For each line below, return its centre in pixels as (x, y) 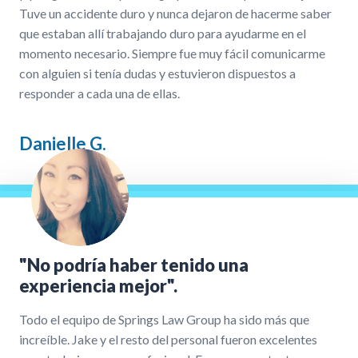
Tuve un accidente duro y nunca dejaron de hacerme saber (175, 13)
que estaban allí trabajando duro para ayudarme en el (163, 33)
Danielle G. (63, 143)
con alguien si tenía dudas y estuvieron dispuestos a (157, 73)
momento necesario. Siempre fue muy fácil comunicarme (172, 53)
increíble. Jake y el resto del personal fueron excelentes (168, 339)
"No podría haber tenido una (134, 265)
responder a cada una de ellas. (99, 93)
